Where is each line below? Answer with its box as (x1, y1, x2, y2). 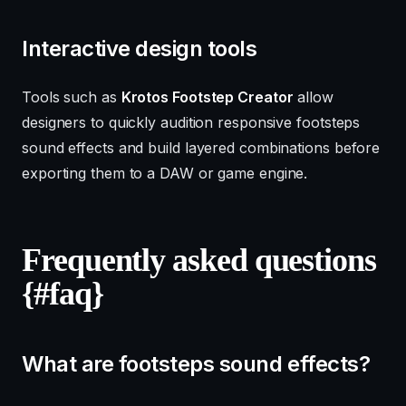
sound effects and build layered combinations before (22, 138, 381, 157)
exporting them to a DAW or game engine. (22, 163, 308, 182)
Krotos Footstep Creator (121, 87, 294, 106)
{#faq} (22, 275, 103, 312)
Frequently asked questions (22, 241, 376, 278)
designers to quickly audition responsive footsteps (22, 112, 361, 131)
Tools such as (22, 87, 121, 106)
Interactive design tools (22, 34, 257, 62)
